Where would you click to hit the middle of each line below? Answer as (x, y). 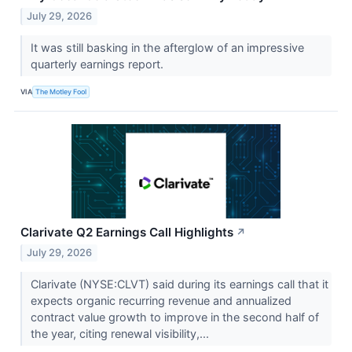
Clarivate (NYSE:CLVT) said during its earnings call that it (179, 284)
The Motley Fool (61, 92)
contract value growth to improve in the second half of (174, 317)
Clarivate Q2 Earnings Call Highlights (127, 232)
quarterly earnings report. (98, 64)
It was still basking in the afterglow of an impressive (167, 47)
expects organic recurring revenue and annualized (161, 300)
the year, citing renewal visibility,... (121, 333)
